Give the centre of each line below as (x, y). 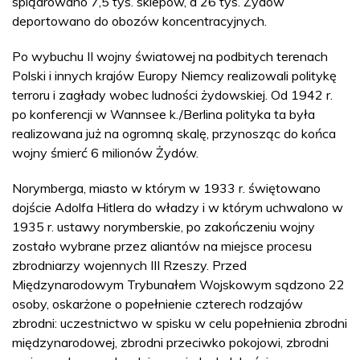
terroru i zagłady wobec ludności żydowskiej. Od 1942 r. (172, 94)
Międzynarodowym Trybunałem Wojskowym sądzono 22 (178, 284)
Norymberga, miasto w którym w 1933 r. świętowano (166, 188)
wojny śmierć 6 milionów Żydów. (105, 152)
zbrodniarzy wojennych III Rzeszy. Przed (129, 265)
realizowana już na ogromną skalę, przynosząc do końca (174, 133)
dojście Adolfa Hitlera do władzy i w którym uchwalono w (178, 207)
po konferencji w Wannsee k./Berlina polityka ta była (164, 114)
